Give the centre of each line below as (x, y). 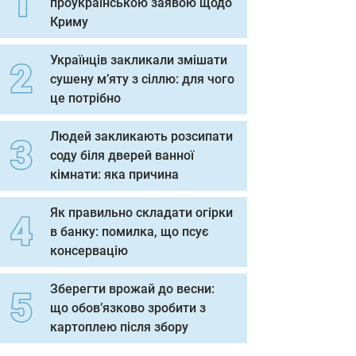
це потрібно (85, 98)
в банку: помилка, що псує (129, 232)
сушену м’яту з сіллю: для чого (142, 79)
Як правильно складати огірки (141, 213)
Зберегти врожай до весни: (132, 289)
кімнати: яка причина (114, 174)
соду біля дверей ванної (122, 155)
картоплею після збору (119, 327)
